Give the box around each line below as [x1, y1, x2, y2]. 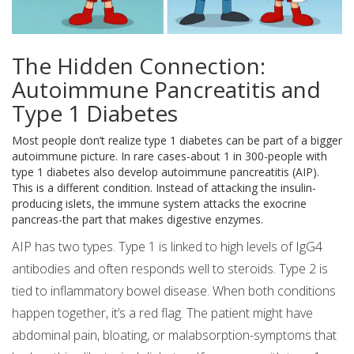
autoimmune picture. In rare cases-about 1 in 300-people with [12, 149, 327, 164]
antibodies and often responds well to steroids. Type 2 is [12, 260, 328, 278]
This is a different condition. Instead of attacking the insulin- [12, 180, 316, 196]
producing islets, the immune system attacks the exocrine [12, 196, 307, 212]
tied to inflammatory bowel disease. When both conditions [12, 282, 336, 300]
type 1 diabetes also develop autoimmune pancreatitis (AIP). [12, 164, 319, 180]
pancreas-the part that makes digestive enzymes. [12, 212, 263, 228]
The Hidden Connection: [12, 51, 265, 81]
